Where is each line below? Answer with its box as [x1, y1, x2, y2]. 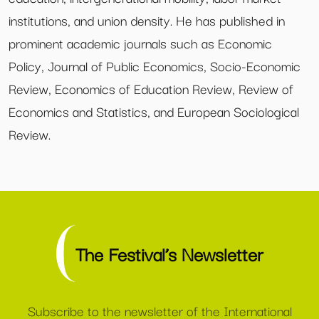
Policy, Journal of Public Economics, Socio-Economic [9, 55, 300, 76]
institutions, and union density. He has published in [9, 9, 285, 31]
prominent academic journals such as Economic [9, 32, 272, 53]
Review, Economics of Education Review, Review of [9, 78, 293, 99]
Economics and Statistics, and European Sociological [9, 100, 299, 122]
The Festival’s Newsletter [75, 239, 263, 268]
